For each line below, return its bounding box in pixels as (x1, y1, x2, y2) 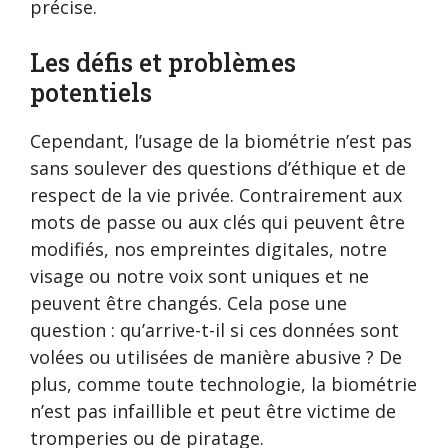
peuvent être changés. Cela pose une (30, 291, 347, 316)
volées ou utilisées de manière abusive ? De (30, 345, 402, 370)
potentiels (30, 76, 152, 110)
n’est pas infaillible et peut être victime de (30, 399, 396, 424)
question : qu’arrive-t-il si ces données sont (30, 318, 399, 343)
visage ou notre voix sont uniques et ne (30, 264, 369, 289)
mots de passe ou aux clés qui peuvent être (30, 210, 405, 235)
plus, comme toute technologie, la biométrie (30, 372, 417, 397)
